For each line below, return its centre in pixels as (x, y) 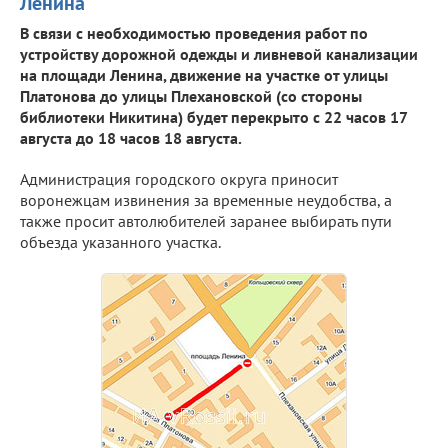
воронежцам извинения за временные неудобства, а (206, 199)
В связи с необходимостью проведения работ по (194, 32)
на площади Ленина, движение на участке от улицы (204, 74)
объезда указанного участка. (120, 241)
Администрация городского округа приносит (179, 178)
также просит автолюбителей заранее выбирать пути (206, 220)
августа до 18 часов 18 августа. (131, 137)
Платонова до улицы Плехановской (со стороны (191, 95)
